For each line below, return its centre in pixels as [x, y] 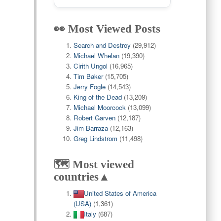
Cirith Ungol [90, 66]
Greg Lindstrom [95, 138]
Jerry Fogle [89, 87]
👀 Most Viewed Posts [107, 29]
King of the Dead [97, 97]
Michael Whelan [96, 55]
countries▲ [82, 177]
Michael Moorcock [99, 107]
